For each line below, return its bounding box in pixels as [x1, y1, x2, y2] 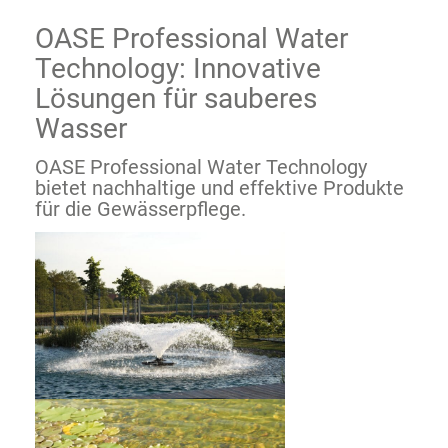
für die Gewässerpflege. [35, 197, 246, 221]
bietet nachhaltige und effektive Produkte [35, 176, 404, 200]
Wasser [35, 111, 127, 145]
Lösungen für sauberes [35, 81, 317, 115]
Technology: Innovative [35, 51, 321, 85]
